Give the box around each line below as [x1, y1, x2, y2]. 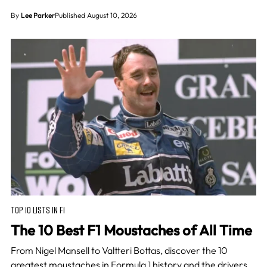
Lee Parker [20, 11, 55, 20]
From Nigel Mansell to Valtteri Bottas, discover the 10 [10, 244, 228, 256]
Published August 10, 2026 [54, 11, 137, 20]
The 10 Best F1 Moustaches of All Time [10, 221, 252, 239]
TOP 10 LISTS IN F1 [10, 203, 65, 216]
